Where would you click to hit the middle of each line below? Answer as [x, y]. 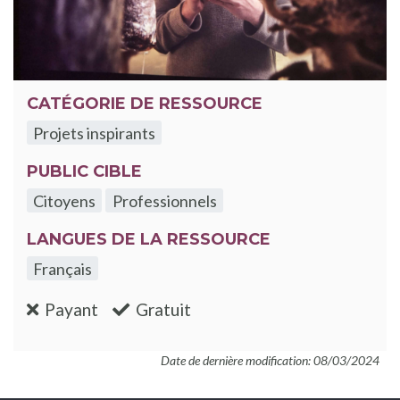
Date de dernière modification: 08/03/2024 [270, 361]
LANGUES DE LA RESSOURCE [149, 239]
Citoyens [65, 200]
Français [63, 268]
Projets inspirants [95, 133]
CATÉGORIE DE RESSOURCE [145, 103]
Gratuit [164, 310]
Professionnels [164, 200]
